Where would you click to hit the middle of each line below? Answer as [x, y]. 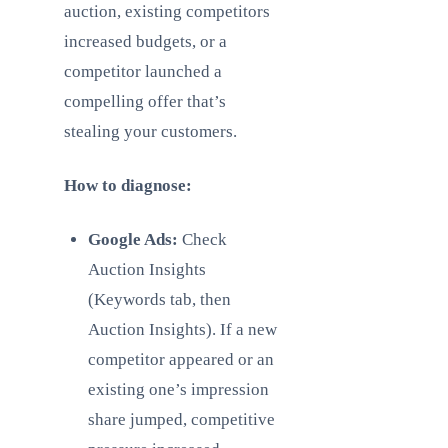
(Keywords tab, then [159, 299]
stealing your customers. [150, 131]
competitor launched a [143, 71]
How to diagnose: [128, 185]
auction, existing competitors [167, 11]
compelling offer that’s [145, 101]
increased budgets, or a [145, 41]
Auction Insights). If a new [182, 329]
